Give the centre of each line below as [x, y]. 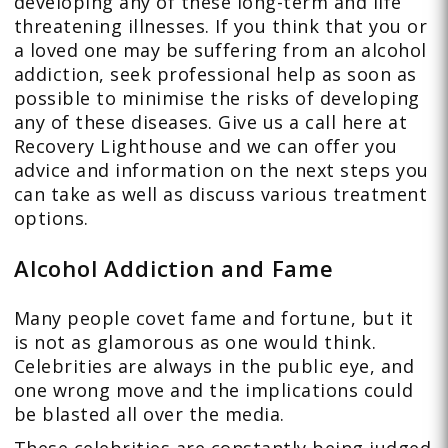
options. [51, 218]
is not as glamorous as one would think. [195, 342]
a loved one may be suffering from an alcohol [220, 50]
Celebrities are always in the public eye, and [214, 366]
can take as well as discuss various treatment [220, 194]
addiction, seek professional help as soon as [215, 74]
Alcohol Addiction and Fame [173, 268]
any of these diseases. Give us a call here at [210, 122]
